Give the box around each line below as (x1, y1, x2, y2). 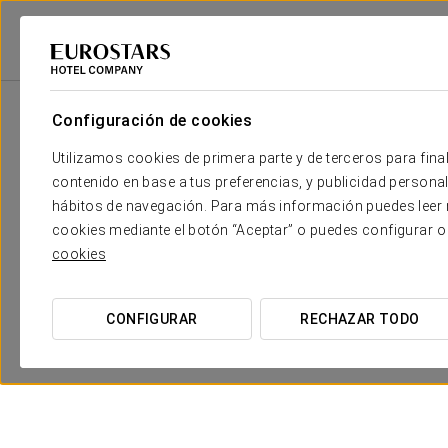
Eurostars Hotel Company (15, 64, 158, 79)
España (180, 64, 222, 79)
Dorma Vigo (291, 64, 357, 79)
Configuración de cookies (52, 111, 253, 130)
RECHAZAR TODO (300, 311, 420, 327)
